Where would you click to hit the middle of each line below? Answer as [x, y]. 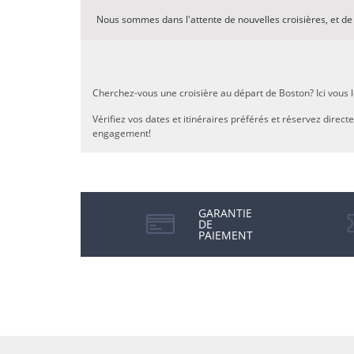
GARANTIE [225, 213]
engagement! [122, 133]
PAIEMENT [225, 235]
